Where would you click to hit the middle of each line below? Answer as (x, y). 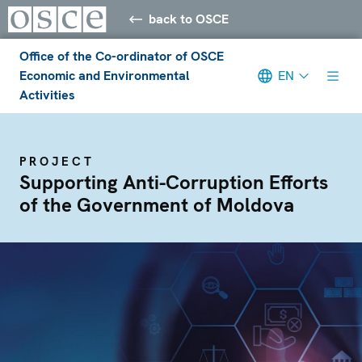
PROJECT (57, 161)
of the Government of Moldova (157, 204)
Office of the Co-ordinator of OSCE (122, 56)
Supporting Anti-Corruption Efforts (174, 182)
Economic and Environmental (105, 75)
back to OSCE (189, 19)
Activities (47, 95)
